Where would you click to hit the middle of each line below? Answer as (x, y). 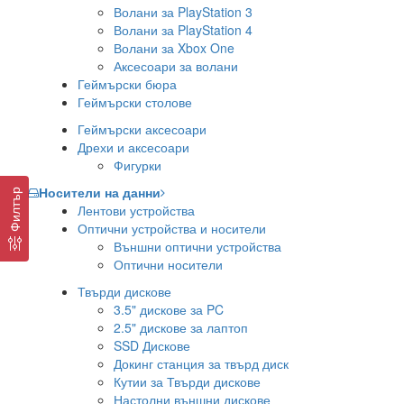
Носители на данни (100, 192)
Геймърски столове (135, 102)
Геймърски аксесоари (142, 129)
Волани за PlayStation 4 (183, 30)
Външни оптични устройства (197, 246)
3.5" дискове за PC (169, 309)
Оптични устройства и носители (172, 228)
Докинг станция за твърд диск (201, 363)
